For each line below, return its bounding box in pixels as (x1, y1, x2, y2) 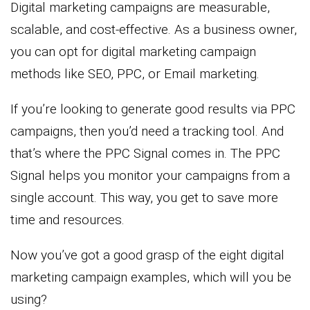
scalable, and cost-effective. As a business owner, (10, 21, 297, 38)
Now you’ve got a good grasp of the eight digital (10, 247, 284, 264)
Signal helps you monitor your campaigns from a (10, 167, 290, 184)
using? (10, 291, 47, 308)
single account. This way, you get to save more (10, 190, 278, 206)
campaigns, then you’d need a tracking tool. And (10, 123, 284, 140)
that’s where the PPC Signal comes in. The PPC (10, 145, 280, 162)
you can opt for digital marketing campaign (10, 44, 256, 60)
